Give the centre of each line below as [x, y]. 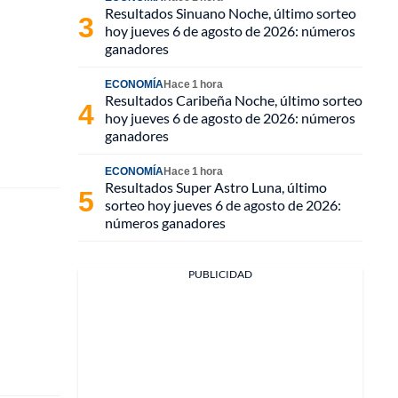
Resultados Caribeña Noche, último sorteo [234, 100]
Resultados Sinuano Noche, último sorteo [231, 13]
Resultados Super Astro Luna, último [216, 187]
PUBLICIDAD [220, 274]
